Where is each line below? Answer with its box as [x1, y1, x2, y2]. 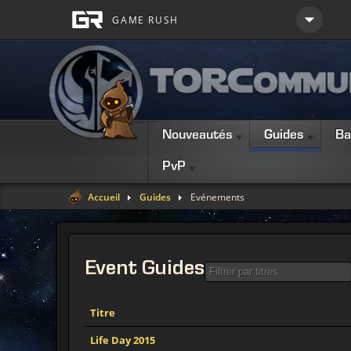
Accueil [88, 190, 120, 204]
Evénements [190, 190, 244, 204]
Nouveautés [162, 129, 233, 143]
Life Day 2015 [90, 333, 155, 347]
